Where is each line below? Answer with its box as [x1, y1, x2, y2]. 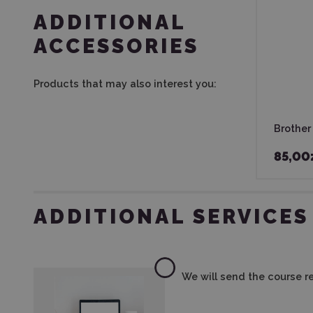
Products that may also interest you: [34, 78, 217, 89]
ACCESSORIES [34, 34, 199, 58]
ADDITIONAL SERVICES [34, 205, 309, 228]
